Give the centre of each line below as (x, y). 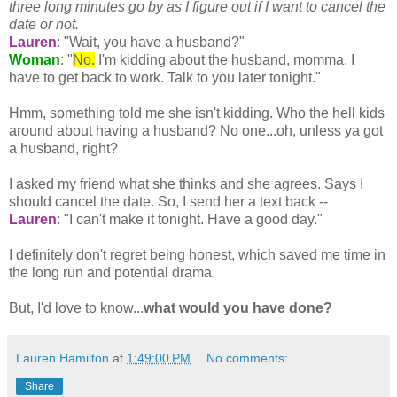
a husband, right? (63, 148)
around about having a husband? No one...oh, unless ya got (196, 130)
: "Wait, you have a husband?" (151, 42)
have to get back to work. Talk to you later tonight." (165, 77)
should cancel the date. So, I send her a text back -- (168, 201)
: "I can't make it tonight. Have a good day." (190, 219)
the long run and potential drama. (112, 272)
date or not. (44, 24)
